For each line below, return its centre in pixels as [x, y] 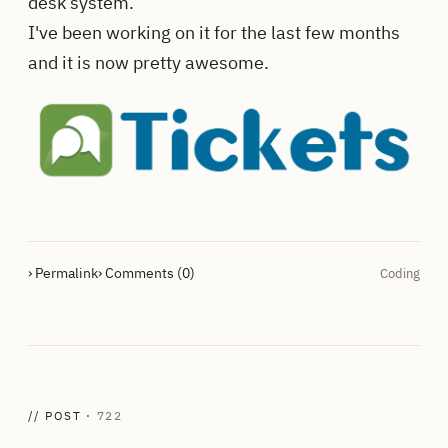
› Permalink [63, 272]
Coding [400, 273]
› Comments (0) [146, 272]
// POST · [62, 415]
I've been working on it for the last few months [214, 32]
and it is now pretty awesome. [148, 62]
